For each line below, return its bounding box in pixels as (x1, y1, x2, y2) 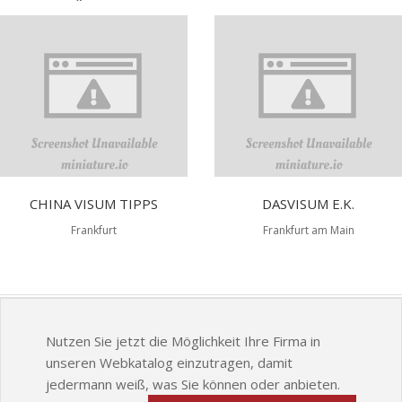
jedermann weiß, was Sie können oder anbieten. (46, 375, 340, 393)
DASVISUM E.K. (262, 195, 354, 213)
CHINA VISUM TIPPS (30, 195, 158, 213)
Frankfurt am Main (262, 223, 354, 238)
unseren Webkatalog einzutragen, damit (46, 354, 293, 371)
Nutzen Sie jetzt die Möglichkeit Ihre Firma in (46, 332, 320, 350)
